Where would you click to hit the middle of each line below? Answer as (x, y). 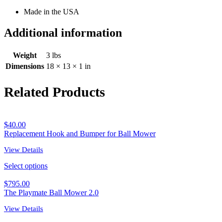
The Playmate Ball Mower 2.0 (51, 192)
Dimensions (25, 66)
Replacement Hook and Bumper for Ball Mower (80, 133)
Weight (25, 55)
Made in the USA (52, 12)
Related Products (55, 92)
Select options (26, 166)
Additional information (63, 33)
